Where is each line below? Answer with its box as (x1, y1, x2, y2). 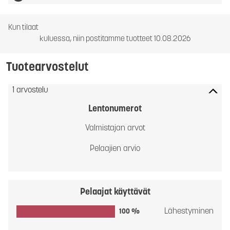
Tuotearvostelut (6, 62, 89, 74)
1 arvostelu (12, 86, 48, 95)
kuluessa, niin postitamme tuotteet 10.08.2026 (40, 35, 190, 44)
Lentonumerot (88, 104, 142, 114)
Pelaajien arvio (90, 145, 140, 154)
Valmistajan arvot (85, 124, 145, 133)
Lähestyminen (164, 207, 214, 216)
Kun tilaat (8, 24, 39, 32)
